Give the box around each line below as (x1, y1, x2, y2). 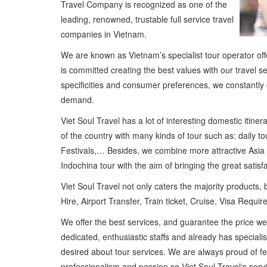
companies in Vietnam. (61, 27, 147, 40)
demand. (61, 93, 118, 105)
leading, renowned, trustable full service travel (61, 13, 234, 25)
